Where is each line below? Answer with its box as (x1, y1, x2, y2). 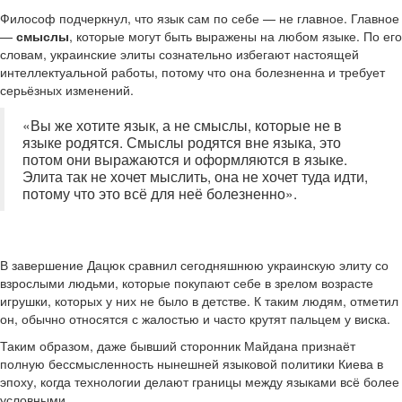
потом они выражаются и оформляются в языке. (22, 149, 347, 169)
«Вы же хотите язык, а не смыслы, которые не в (22, 115, 342, 135)
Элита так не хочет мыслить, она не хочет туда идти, (22, 166, 368, 186)
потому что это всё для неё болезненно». (22, 183, 297, 203)
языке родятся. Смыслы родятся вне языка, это (22, 132, 341, 152)
